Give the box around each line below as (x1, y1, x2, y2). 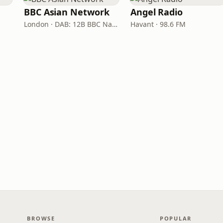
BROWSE (27, 215, 55, 222)
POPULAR (159, 215, 192, 222)
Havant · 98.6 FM (130, 19, 186, 29)
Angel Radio (130, 6, 183, 18)
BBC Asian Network (24, 6, 110, 18)
